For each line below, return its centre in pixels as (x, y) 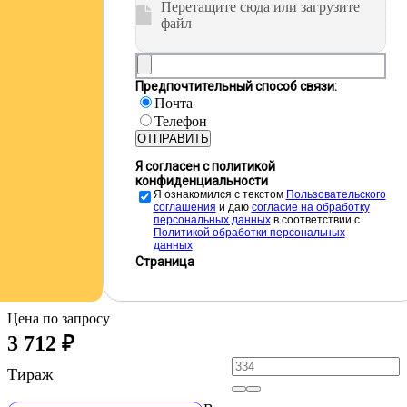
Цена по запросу (59, 318)
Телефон (180, 121)
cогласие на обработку (310, 207)
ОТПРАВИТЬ (173, 139)
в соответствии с (315, 220)
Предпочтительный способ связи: (236, 86)
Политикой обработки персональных (249, 233)
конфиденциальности (201, 181)
